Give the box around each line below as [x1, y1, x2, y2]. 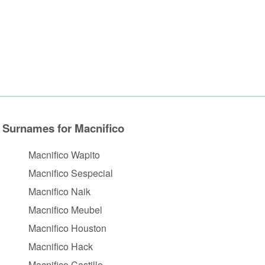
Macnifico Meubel [28, 202, 102, 216]
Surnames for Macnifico [2, 119, 124, 136]
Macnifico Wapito [28, 147, 100, 161]
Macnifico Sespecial [28, 166, 113, 180]
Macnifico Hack [28, 239, 93, 253]
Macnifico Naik [28, 184, 91, 198]
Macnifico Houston [28, 221, 106, 235]
